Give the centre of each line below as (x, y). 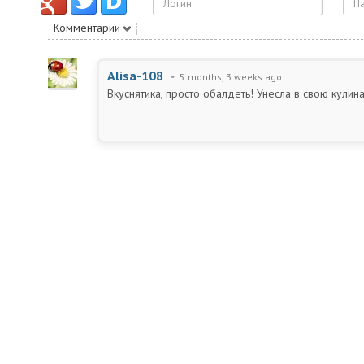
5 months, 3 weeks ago (231, 77)
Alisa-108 (135, 76)
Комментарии (87, 28)
